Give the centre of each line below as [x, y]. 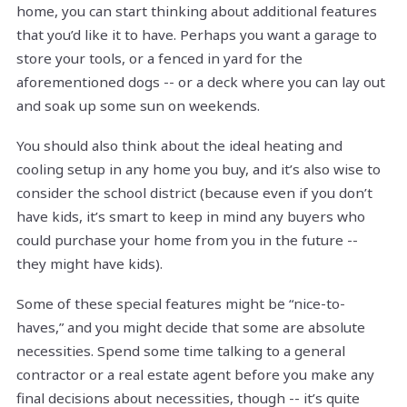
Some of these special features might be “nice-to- [181, 304]
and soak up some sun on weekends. [138, 106]
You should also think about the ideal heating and [179, 146]
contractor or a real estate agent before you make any [195, 375]
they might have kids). [89, 264]
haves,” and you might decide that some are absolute [191, 328]
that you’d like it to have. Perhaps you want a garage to [197, 35]
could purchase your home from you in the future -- [187, 240]
